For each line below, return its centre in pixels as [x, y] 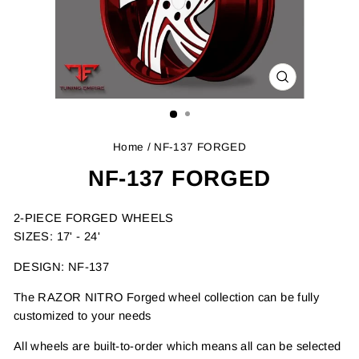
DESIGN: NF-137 [63, 267]
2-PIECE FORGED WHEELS [96, 218]
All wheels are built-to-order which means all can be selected [177, 347]
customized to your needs [83, 316]
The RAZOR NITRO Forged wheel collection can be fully [167, 298]
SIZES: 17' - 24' [57, 237]
